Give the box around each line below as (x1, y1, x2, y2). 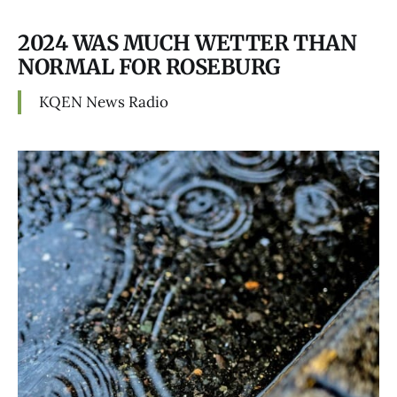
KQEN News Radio (39, 92, 168, 113)
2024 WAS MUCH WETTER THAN (18, 29, 357, 56)
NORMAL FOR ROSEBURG (18, 53, 280, 80)
